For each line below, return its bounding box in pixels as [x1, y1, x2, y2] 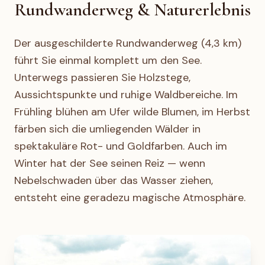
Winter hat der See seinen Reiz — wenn [14, 156, 205, 170]
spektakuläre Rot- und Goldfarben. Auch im [14, 139, 227, 153]
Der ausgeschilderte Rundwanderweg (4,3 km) [14, 36, 241, 50]
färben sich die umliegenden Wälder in [14, 122, 201, 136]
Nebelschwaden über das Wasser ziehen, [14, 173, 213, 188]
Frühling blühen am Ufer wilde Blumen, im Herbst [14, 105, 250, 119]
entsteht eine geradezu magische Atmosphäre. [14, 190, 245, 205]
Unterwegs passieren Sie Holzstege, [14, 70, 190, 85]
